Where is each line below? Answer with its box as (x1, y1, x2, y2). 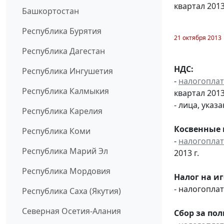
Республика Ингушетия (22, 65, 113, 77)
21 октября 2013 (174, 33, 221, 42)
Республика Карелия (22, 105, 102, 117)
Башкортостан (22, 5, 79, 17)
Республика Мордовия (22, 165, 110, 177)
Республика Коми (22, 125, 90, 137)
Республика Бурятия (22, 25, 101, 37)
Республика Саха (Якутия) (22, 185, 121, 197)
